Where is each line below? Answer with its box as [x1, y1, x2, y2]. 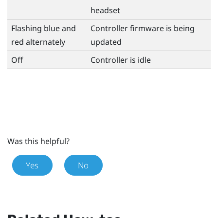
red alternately [11, 36, 65, 47]
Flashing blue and [11, 22, 76, 34]
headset [91, 4, 120, 16]
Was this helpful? [7, 135, 70, 146]
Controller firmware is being [91, 22, 195, 34]
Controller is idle [91, 54, 151, 65]
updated [91, 36, 122, 47]
